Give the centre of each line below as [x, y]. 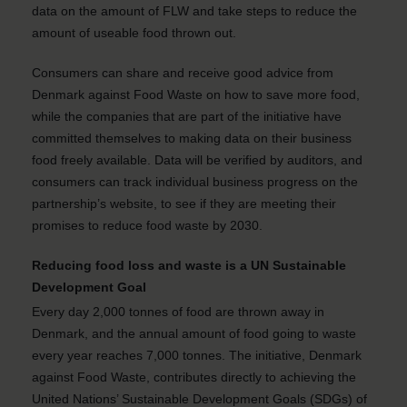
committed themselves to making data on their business [191, 138]
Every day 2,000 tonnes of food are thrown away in [178, 312]
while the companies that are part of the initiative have [186, 116]
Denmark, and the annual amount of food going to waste [194, 333]
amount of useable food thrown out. [134, 33]
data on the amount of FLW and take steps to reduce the [194, 11]
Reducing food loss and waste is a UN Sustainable [189, 265]
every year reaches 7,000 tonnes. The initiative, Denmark [196, 355]
